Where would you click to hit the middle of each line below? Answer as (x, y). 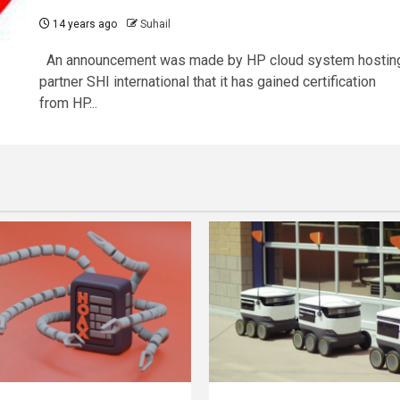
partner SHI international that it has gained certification (207, 82)
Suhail (155, 25)
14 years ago (83, 25)
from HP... (68, 104)
